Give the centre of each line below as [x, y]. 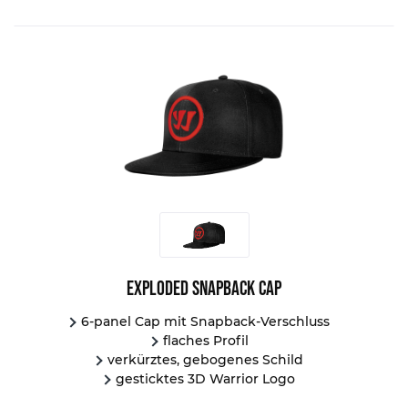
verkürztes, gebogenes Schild [206, 360]
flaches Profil [205, 341]
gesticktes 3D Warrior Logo [206, 379]
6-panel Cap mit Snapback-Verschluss [206, 322]
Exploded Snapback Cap [204, 290]
